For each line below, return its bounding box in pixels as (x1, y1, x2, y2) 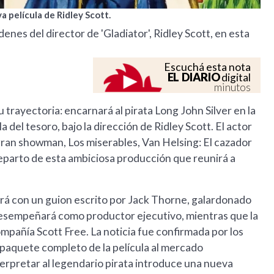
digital (220, 71, 251, 84)
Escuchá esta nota (164, 61, 251, 74)
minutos (214, 81, 251, 94)
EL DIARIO (167, 70, 220, 84)
